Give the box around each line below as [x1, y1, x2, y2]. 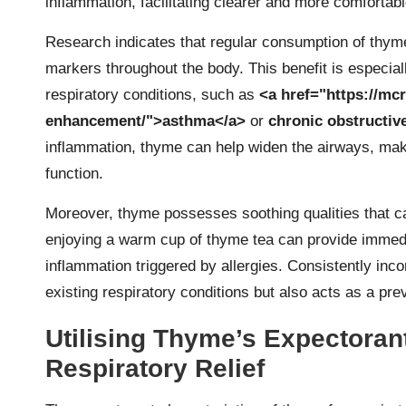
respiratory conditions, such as [45, 85, 259, 103]
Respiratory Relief [45, 353, 265, 382]
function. [45, 164, 103, 182]
